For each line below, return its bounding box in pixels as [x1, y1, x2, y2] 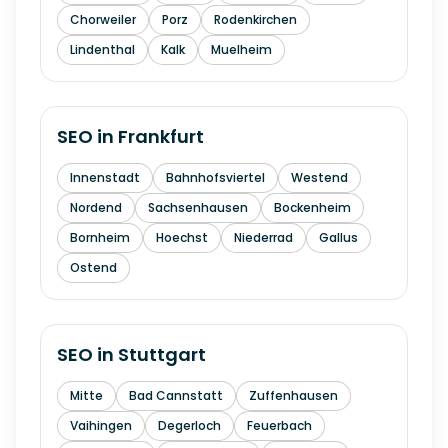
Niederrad [234, 229, 293, 246]
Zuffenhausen [249, 387, 338, 404]
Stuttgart [118, 342, 206, 367]
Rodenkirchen [214, 11, 297, 28]
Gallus [319, 229, 358, 246]
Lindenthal [70, 41, 135, 58]
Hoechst [156, 229, 208, 246]
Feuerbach [247, 417, 312, 434]
